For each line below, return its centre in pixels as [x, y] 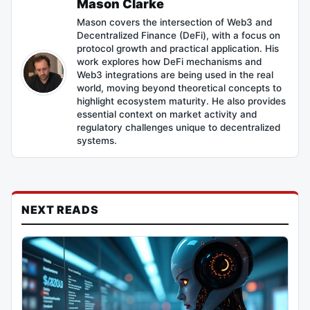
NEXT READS [60, 210]
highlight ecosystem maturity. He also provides [181, 101]
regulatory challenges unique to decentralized [179, 127]
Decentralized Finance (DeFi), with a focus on [179, 35]
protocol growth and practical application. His [178, 48]
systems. [97, 140]
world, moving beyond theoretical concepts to [179, 88]
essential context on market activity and [167, 114]
